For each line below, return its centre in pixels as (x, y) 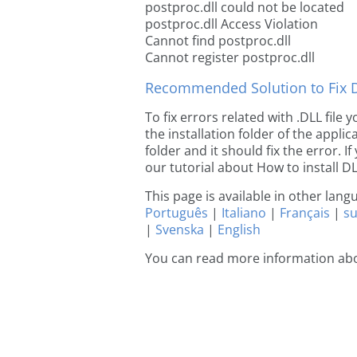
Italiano (244, 213)
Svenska (180, 229)
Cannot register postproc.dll (230, 57)
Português (177, 213)
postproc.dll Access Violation (231, 24)
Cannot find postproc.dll (218, 41)
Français (305, 213)
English (239, 229)
